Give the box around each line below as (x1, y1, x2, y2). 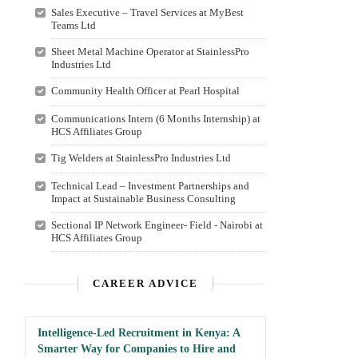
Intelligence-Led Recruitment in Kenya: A (38, 327, 240, 339)
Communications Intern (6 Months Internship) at (50, 113, 261, 125)
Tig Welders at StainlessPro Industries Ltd (50, 152, 231, 164)
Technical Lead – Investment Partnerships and (50, 180, 249, 192)
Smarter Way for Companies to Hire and (38, 343, 236, 355)
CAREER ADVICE (93, 277, 198, 289)
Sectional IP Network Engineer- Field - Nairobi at (50, 219, 263, 231)
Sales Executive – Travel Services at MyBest (50, 6, 244, 18)
